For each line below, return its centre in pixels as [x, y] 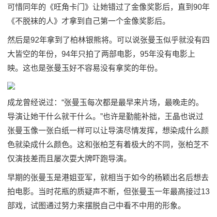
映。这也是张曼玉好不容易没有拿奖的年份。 [85, 68]
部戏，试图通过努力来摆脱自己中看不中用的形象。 [96, 206]
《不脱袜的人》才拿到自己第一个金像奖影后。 [89, 21]
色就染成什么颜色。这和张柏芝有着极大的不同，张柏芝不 [108, 145]
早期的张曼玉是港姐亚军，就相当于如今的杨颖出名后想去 [108, 178]
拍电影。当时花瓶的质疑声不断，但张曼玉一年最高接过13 [108, 192]
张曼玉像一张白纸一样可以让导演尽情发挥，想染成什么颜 [108, 131]
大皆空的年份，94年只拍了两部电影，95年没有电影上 [101, 54]
